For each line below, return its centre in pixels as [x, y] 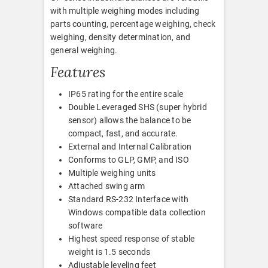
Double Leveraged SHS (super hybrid [138, 107]
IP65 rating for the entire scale [126, 94]
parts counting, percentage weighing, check [133, 24]
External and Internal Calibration [130, 147]
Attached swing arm [107, 186]
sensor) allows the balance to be [130, 121]
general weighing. [84, 51]
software [86, 226]
